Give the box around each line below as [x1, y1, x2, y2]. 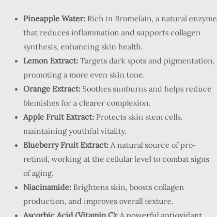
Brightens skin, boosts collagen [71, 182, 184, 192]
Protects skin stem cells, [94, 112, 183, 122]
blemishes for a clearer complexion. [23, 98, 151, 108]
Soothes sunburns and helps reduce [80, 84, 212, 93]
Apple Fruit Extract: [23, 112, 94, 122]
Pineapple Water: [23, 14, 85, 23]
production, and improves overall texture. [23, 196, 173, 206]
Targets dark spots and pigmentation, [78, 56, 215, 65]
